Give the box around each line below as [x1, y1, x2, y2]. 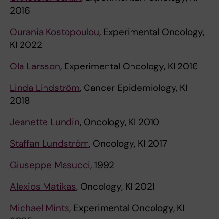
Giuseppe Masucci [10, 158, 90, 171]
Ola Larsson [10, 60, 60, 72]
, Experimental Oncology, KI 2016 [60, 60, 198, 72]
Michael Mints [10, 201, 69, 214]
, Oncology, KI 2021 [76, 180, 155, 193]
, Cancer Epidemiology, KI [80, 81, 187, 94]
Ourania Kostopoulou [10, 25, 99, 38]
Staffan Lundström [10, 137, 89, 150]
